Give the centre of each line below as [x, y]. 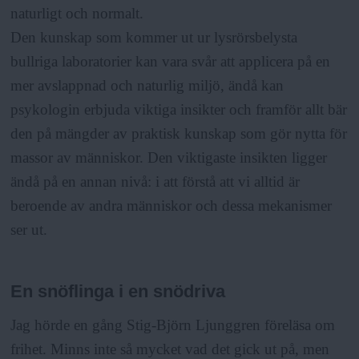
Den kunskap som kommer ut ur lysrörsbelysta [154, 38]
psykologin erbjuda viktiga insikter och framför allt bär [179, 110]
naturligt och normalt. [77, 14]
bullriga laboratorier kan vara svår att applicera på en [171, 62]
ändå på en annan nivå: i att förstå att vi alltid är [155, 182]
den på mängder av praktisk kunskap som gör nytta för [179, 134]
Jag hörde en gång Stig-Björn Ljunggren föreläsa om [173, 325]
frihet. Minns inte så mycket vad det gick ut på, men [170, 349]
